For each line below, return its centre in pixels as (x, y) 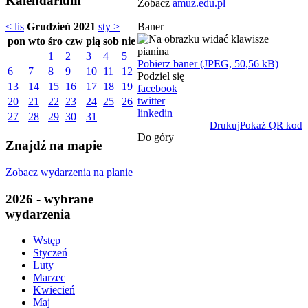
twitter (151, 100)
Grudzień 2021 (61, 27)
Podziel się (161, 76)
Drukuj (225, 125)
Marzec (49, 278)
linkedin (155, 113)
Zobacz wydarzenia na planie (69, 172)
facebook (157, 88)
